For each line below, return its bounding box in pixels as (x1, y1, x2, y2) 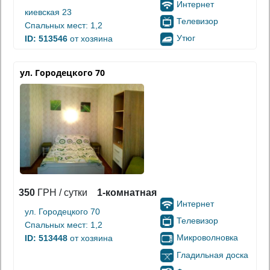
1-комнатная (97, 187, 157, 198)
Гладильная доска (177, 250, 248, 260)
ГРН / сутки (35, 187, 87, 198)
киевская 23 (25, 7, 72, 17)
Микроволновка (177, 233, 238, 243)
